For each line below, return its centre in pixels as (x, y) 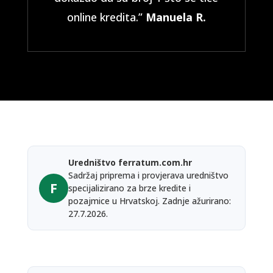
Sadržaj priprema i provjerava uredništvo (148, 175)
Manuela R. (175, 17)
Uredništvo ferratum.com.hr (130, 162)
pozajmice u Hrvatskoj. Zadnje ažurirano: (149, 201)
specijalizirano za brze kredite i (129, 188)
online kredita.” (106, 17)
